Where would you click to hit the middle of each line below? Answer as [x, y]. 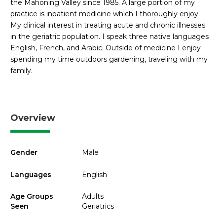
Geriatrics [98, 206]
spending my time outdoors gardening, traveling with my [109, 59]
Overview [33, 118]
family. [21, 70]
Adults [92, 196]
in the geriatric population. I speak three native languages [110, 36]
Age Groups [32, 196]
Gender [24, 152]
